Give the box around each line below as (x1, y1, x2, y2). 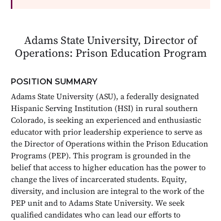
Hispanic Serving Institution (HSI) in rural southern (11, 102, 198, 113)
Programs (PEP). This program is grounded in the (11, 149, 191, 161)
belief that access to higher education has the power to (11, 161, 206, 173)
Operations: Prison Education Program (14, 45, 207, 60)
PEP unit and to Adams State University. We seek (11, 197, 185, 208)
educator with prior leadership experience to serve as (11, 126, 203, 137)
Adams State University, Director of (24, 32, 197, 47)
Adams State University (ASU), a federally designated (11, 90, 199, 102)
